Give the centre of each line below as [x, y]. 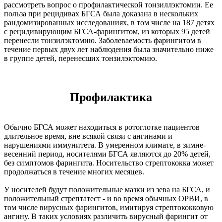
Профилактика [111, 97]
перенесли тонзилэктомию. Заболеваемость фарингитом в [103, 40]
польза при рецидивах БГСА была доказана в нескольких [101, 13]
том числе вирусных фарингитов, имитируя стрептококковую [109, 207]
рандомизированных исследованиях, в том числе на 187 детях [109, 22]
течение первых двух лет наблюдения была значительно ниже [109, 49]
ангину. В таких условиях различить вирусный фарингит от [106, 216]
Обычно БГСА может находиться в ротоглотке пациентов [102, 127]
